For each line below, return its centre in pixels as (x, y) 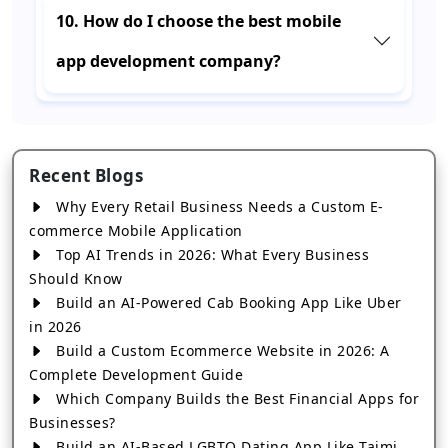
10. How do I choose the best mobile (198, 21)
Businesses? (72, 422)
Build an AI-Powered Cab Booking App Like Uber (226, 302)
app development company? (168, 61)
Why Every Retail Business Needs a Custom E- (217, 206)
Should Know (76, 278)
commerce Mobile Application (136, 230)
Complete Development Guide (136, 374)
